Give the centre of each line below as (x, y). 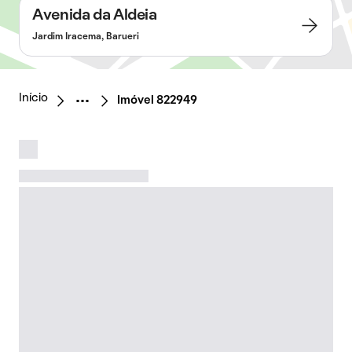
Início (33, 98)
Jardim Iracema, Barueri (86, 37)
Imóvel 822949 (157, 101)
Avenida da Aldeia (95, 16)
